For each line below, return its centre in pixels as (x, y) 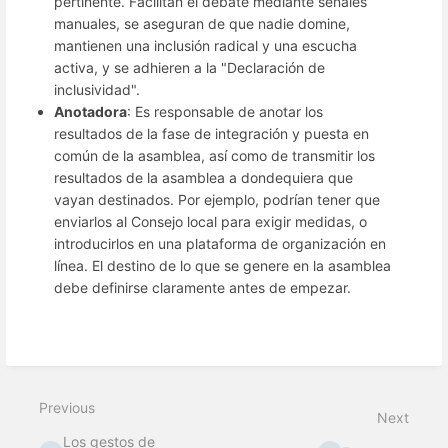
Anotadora (90, 111)
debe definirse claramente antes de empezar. (204, 287)
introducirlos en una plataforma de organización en (220, 243)
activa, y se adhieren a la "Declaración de (189, 67)
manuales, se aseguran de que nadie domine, (202, 23)
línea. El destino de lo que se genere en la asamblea (222, 265)
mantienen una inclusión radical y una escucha (205, 45)
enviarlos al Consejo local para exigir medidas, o (210, 221)
